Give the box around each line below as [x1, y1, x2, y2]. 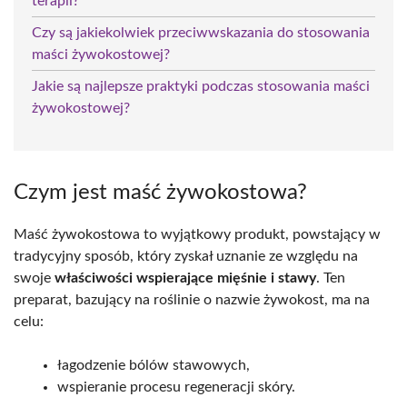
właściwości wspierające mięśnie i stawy [55, 270, 316, 285]
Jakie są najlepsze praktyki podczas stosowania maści [32, 78, 370, 94]
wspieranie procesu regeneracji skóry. [57, 379, 295, 394]
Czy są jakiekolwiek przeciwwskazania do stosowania [32, 25, 370, 40]
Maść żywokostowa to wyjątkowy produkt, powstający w [14, 226, 381, 242]
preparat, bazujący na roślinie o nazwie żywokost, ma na [14, 292, 370, 307]
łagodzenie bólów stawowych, [57, 357, 250, 372]
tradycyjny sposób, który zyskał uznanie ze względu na [14, 248, 358, 263]
